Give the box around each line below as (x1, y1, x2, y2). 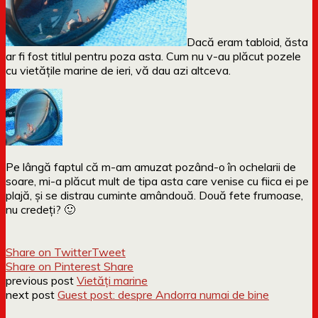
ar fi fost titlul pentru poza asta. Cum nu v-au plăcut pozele (6, 48, 301, 63)
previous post (6, 273, 77, 287)
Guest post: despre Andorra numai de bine (57, 287, 269, 302)
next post (6, 287, 57, 302)
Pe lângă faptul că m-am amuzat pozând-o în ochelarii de (6, 159, 296, 174)
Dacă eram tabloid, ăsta (187, 34, 308, 49)
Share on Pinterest (6, 258, 101, 273)
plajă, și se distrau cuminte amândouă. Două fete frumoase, (6, 187, 303, 202)
